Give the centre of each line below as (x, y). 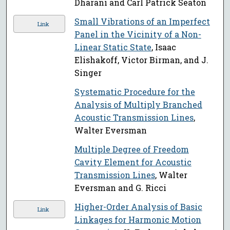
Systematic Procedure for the (135, 92)
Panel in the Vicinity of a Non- (138, 34)
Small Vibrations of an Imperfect (142, 22)
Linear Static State (113, 47)
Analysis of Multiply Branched (138, 105)
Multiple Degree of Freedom (131, 149)
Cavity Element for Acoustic (133, 162)
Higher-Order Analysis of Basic (138, 207)
